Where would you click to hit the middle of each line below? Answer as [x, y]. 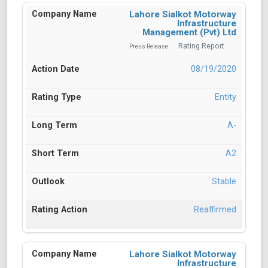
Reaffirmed [215, 210]
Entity [226, 98]
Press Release [149, 47]
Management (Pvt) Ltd [189, 33]
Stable [224, 182]
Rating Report [201, 46]
